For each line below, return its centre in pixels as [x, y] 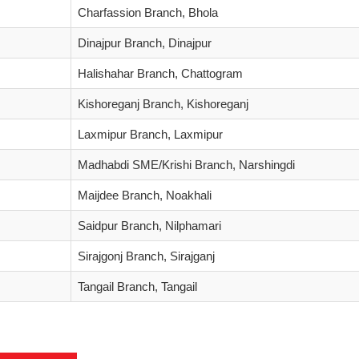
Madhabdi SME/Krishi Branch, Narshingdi [186, 165]
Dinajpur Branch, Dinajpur [145, 43]
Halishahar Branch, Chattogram [160, 73]
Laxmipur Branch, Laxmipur [150, 134]
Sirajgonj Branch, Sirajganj [146, 256]
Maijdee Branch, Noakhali [145, 195]
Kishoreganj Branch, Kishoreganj [163, 104]
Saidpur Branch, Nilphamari [149, 226]
